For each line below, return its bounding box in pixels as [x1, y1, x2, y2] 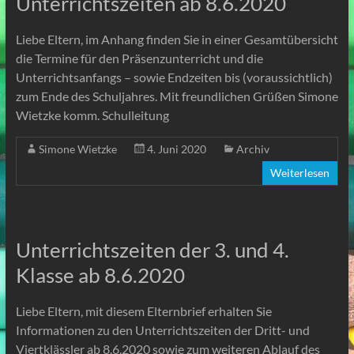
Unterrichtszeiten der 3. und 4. [15, 236, 289, 262]
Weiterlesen [270, 165, 330, 179]
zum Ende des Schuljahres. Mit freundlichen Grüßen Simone [15, 88, 338, 104]
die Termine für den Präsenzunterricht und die [15, 50, 263, 66]
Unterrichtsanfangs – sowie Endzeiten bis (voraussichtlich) [15, 69, 333, 85]
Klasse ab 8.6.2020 [15, 262, 185, 288]
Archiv [235, 141, 269, 156]
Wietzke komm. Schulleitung [15, 107, 169, 122]
